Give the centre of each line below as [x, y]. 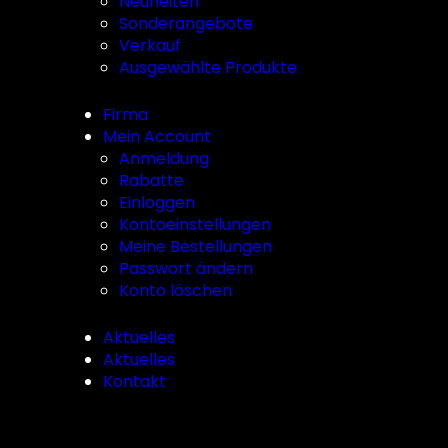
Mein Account [157, 136]
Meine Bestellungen [195, 246]
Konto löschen [175, 290]
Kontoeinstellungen [195, 224]
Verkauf [150, 45]
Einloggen [157, 202]
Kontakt [134, 381]
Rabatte [151, 180]
